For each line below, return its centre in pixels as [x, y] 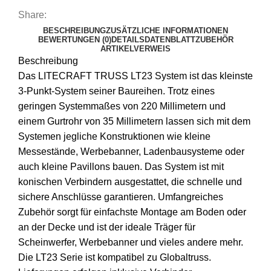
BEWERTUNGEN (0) [74, 40]
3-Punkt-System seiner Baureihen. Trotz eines [116, 91]
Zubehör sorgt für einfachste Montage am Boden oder [132, 212]
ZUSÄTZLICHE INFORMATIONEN [167, 31]
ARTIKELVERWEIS [135, 49]
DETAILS [128, 40]
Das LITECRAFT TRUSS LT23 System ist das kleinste [135, 76]
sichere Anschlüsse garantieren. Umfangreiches [121, 197]
